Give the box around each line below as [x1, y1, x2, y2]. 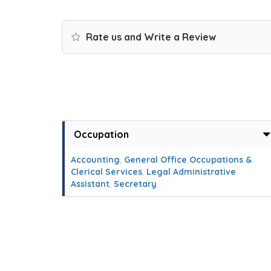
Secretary [114, 178, 157, 189]
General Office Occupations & [124, 154, 252, 165]
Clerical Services [71, 166, 142, 177]
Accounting [71, 154, 120, 165]
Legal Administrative [146, 166, 236, 177]
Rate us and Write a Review [83, 31, 216, 43]
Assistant [71, 178, 109, 189]
